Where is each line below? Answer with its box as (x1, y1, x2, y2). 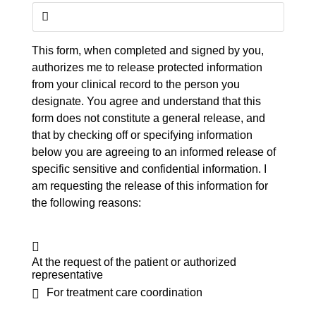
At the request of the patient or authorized (32, 256, 236, 268)
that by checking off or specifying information (32, 129, 253, 141)
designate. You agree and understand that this (32, 95, 261, 107)
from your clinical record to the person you (32, 78, 240, 90)
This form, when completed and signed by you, (32, 44, 264, 56)
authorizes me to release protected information (32, 61, 262, 73)
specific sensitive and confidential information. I (32, 163, 267, 175)
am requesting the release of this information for (32, 180, 268, 192)
